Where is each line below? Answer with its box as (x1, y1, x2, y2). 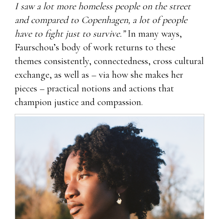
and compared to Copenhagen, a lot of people (15, 14, 187, 26)
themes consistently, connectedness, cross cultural (15, 55, 204, 67)
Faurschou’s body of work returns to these (15, 41, 175, 53)
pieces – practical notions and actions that (15, 82, 174, 94)
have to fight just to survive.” (15, 27, 125, 40)
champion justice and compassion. (15, 96, 143, 108)
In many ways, (125, 27, 182, 40)
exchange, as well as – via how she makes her (15, 68, 183, 81)
